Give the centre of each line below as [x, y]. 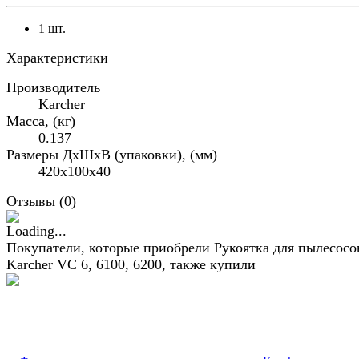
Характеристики [57, 58]
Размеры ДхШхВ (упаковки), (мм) [112, 155]
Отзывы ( [35, 202]
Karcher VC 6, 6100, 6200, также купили [131, 265]
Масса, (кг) [41, 121]
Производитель [53, 88]
